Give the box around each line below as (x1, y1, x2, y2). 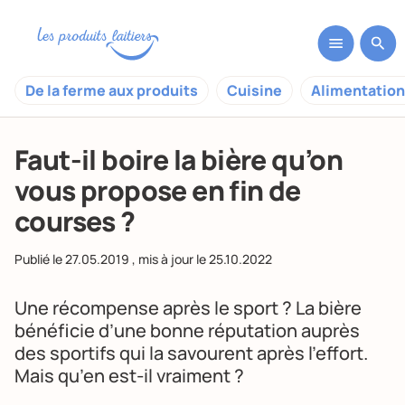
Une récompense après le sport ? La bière (14, 296, 362, 320)
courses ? (14, 202, 136, 240)
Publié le (14, 250, 65, 268)
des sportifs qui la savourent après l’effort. (14, 341, 368, 365)
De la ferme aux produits (25, 80, 198, 100)
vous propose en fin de (14, 172, 301, 209)
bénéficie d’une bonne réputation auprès (14, 318, 360, 343)
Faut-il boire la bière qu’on (14, 141, 344, 178)
